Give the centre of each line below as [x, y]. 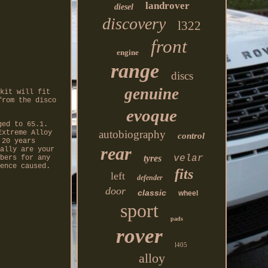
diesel [124, 7]
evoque [152, 115]
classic [152, 193]
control [191, 136]
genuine [152, 94]
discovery [134, 24]
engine [127, 52]
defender [150, 178]
